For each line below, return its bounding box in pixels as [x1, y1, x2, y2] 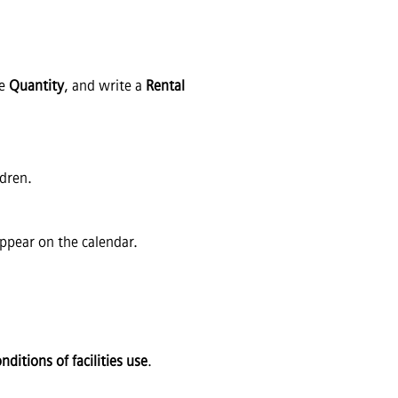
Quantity [9, 76, 64, 94]
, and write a [64, 76, 146, 94]
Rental [146, 76, 185, 94]
